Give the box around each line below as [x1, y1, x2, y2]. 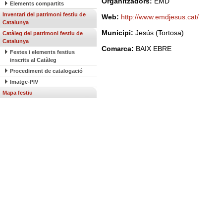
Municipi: [102, 29, 135, 37]
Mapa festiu [2, 90, 33, 96]
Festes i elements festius [10, 49, 75, 55]
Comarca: [102, 45, 136, 53]
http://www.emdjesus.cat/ [121, 13, 199, 21]
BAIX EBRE [136, 45, 171, 53]
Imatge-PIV [10, 79, 38, 85]
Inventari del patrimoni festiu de [2, 11, 86, 17]
